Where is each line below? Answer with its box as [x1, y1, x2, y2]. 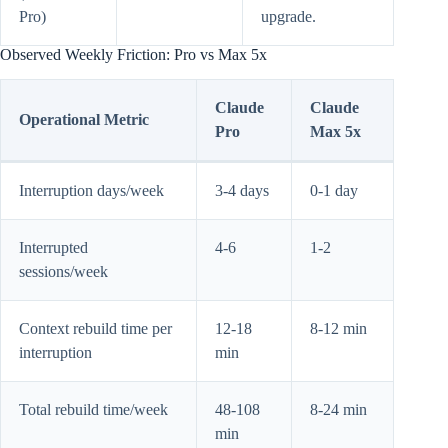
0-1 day [310, 181, 358, 199]
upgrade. [261, 7, 316, 25]
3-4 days [215, 181, 269, 199]
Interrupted [19, 238, 88, 256]
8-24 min [310, 400, 367, 418]
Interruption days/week [19, 181, 164, 199]
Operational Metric [19, 110, 149, 128]
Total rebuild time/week [19, 400, 168, 418]
